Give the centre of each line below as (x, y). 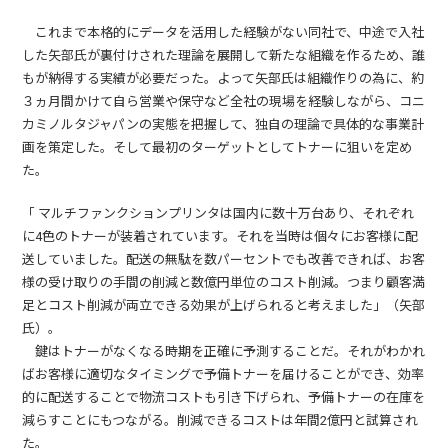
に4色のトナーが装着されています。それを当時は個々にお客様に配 (220, 236)
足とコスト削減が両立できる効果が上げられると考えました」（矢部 (224, 305)
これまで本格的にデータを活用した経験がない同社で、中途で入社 (223, 32)
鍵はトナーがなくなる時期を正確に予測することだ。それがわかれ (224, 351)
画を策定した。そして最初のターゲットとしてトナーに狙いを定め (217, 147)
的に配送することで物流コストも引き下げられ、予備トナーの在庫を (224, 397)
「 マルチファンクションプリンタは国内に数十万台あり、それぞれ (218, 213)
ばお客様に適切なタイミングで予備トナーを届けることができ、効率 (223, 374)
